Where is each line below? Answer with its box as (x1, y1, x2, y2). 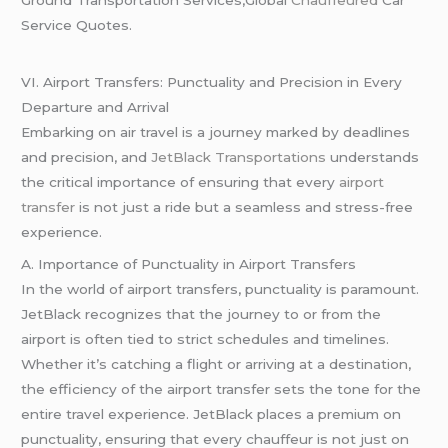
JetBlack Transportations (151, 149, 327, 166)
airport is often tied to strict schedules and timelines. (21, 330, 390, 347)
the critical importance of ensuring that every (21, 174, 340, 191)
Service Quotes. (21, 17, 133, 34)
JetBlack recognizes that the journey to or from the (21, 305, 382, 322)
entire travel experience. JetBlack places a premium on (21, 405, 402, 422)
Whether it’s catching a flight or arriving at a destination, (21, 355, 412, 372)
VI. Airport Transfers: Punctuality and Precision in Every (21, 74, 403, 91)
